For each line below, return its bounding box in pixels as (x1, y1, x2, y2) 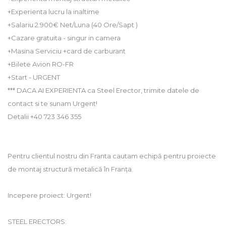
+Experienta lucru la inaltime (8, 8, 99, 16)
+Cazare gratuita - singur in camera (8, 34, 121, 42)
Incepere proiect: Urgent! (8, 191, 91, 200)
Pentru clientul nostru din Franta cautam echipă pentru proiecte (8, 152, 216, 160)
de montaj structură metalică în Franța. (8, 165, 133, 174)
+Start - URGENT (8, 73, 60, 82)
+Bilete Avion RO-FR (8, 60, 74, 69)
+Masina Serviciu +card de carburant (8, 47, 126, 55)
